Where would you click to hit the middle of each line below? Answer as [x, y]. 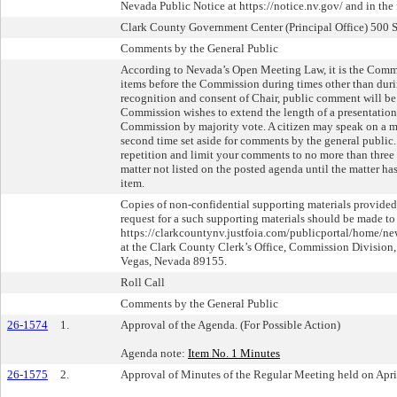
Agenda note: [154, 353]
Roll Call [143, 282]
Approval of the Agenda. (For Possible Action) [230, 324]
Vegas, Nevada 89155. [174, 261]
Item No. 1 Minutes [234, 353]
